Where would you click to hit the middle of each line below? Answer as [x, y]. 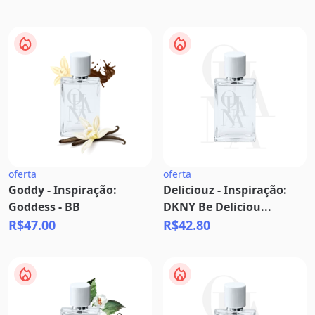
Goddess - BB [44, 207]
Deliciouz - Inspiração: [225, 190]
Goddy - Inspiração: [63, 190]
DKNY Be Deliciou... [217, 207]
